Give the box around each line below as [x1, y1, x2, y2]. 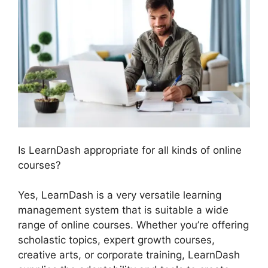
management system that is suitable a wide [18, 204, 229, 217]
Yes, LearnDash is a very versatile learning [18, 189, 221, 202]
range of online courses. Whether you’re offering [18, 219, 249, 232]
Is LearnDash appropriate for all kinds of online [18, 144, 242, 156]
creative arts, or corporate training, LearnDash [18, 249, 240, 261]
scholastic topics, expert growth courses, [18, 234, 215, 246]
